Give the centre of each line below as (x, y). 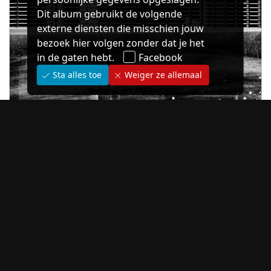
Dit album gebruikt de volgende (109, 14)
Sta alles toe (76, 75)
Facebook (159, 57)
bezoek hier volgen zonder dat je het (120, 43)
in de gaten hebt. (75, 57)
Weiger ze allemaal (162, 75)
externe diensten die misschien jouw (120, 28)
